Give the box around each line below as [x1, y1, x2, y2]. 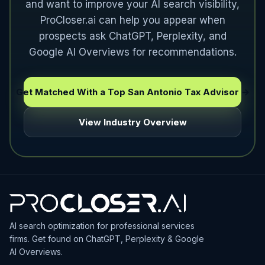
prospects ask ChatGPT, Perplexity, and [38, 30, 227, 42]
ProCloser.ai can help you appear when [40, 14, 225, 26]
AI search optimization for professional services [9, 221, 195, 231]
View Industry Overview [78, 117, 187, 128]
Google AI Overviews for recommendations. [28, 46, 237, 58]
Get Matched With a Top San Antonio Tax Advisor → [15, 86, 250, 98]
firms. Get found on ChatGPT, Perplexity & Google [9, 234, 204, 244]
